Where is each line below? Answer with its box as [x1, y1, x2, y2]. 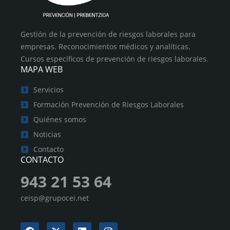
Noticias [33, 129, 61, 140]
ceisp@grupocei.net [21, 193, 89, 203]
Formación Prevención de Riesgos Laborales [33, 100, 184, 110]
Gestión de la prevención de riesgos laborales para [21, 29, 196, 40]
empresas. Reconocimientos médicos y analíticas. [21, 42, 190, 52]
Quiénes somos [33, 114, 86, 125]
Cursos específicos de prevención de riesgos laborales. [21, 54, 208, 64]
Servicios [33, 85, 64, 95]
